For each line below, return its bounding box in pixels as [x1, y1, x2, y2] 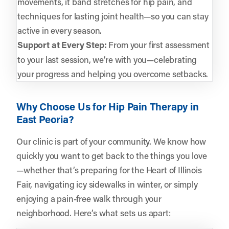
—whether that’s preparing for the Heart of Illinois [16, 164, 202, 175]
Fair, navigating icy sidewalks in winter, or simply [16, 178, 198, 190]
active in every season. [17, 24, 102, 36]
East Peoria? [16, 112, 74, 126]
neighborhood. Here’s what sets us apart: [16, 207, 171, 218]
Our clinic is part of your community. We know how [16, 135, 207, 147]
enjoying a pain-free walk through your [16, 192, 162, 204]
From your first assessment [106, 38, 210, 50]
